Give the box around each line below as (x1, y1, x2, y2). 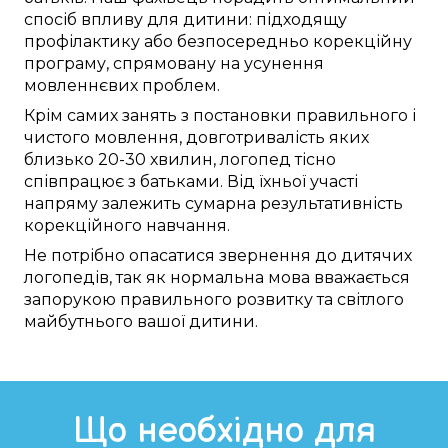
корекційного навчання (24, 216, 227, 236)
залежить (98, 194, 185, 214)
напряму (24, 194, 98, 214)
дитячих (341, 246, 412, 266)
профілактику (24, 32, 144, 52)
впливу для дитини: (77, 10, 256, 30)
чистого (24, 128, 90, 148)
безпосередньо (177, 32, 309, 52)
